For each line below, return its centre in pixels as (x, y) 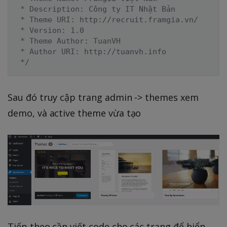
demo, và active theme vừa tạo (74, 113)
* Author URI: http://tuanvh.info (91, 51)
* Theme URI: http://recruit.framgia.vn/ (107, 20)
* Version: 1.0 (50, 30)
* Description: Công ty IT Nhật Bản (96, 9)
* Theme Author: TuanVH (68, 41)
